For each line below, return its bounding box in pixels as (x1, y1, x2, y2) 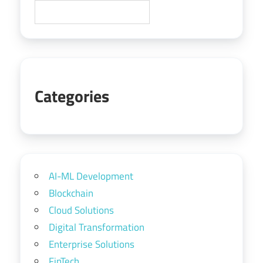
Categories (35, 83, 109, 109)
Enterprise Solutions (49, 236, 134, 252)
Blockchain (49, 185, 93, 201)
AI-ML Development (49, 168, 133, 184)
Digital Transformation (49, 219, 144, 235)
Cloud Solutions (49, 202, 114, 218)
